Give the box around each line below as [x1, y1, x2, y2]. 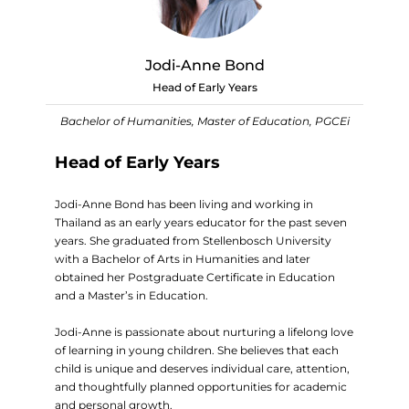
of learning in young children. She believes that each [55, 343, 339, 357]
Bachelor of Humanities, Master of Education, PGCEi [59, 114, 350, 128]
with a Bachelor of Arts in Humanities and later [55, 252, 310, 266]
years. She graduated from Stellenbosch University [55, 234, 331, 247]
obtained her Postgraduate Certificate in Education [55, 270, 335, 284]
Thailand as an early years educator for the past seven [55, 215, 347, 229]
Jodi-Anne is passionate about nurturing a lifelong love [55, 325, 353, 339]
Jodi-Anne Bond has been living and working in [55, 197, 313, 211]
